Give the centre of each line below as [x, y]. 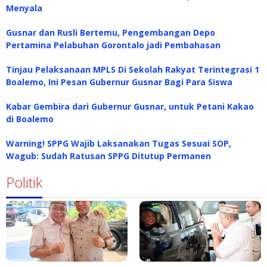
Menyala [24, 8]
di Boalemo [30, 119]
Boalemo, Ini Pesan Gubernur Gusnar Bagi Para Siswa [119, 82]
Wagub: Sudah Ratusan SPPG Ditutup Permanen [108, 156]
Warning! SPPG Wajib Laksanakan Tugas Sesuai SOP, [119, 143]
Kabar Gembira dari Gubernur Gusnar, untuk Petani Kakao [130, 106]
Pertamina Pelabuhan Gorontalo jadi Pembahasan [113, 45]
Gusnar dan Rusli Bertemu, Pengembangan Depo [111, 32]
